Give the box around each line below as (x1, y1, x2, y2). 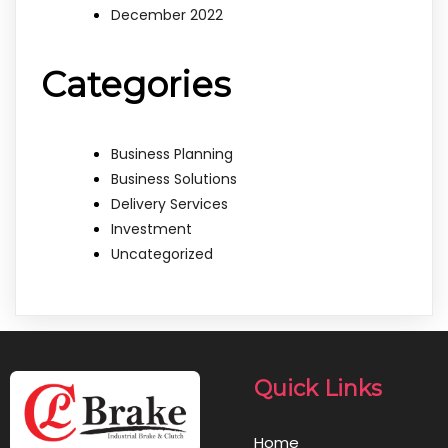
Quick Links (253, 374, 382, 402)
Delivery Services (111, 194, 228, 215)
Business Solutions (111, 169, 237, 190)
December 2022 (111, 5, 223, 26)
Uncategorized (111, 244, 213, 265)
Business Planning (111, 144, 233, 165)
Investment (111, 219, 192, 240)
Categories (41, 63, 231, 107)
